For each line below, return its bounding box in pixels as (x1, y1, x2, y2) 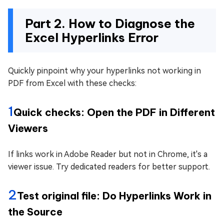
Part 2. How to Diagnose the (25, 16, 195, 31)
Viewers (8, 122, 48, 134)
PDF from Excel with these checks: (8, 78, 136, 88)
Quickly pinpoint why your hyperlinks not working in (8, 66, 201, 75)
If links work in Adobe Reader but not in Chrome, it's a (8, 149, 207, 159)
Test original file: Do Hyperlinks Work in (17, 189, 211, 202)
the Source (8, 205, 62, 218)
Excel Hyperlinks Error (25, 30, 158, 45)
